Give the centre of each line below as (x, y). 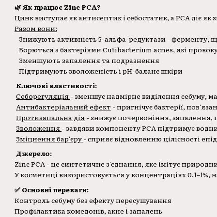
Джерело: (33, 153)
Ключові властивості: (56, 85)
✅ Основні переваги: (52, 189)
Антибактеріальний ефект (63, 107)
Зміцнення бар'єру (50, 139)
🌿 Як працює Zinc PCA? (58, 7)
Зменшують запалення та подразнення (87, 60)
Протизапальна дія (50, 117)
